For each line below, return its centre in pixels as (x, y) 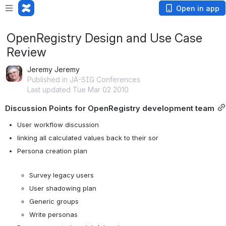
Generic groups (54, 201)
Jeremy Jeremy (53, 69)
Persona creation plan (52, 151)
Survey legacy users (62, 175)
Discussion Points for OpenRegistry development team (110, 108)
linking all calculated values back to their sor (88, 138)
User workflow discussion (58, 125)
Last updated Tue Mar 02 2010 (78, 90)
